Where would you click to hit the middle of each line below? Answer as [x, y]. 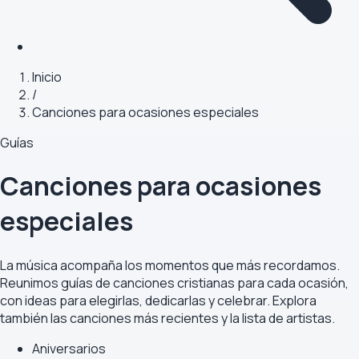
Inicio [47, 77]
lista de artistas [287, 318]
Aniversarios [69, 348]
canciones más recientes [144, 318]
